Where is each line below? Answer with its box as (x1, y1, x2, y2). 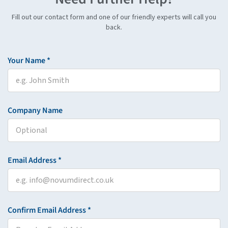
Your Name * (8, 55, 50, 67)
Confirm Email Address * (8, 205, 91, 216)
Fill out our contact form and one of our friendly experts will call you (12, 12, 216, 22)
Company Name (8, 105, 63, 117)
